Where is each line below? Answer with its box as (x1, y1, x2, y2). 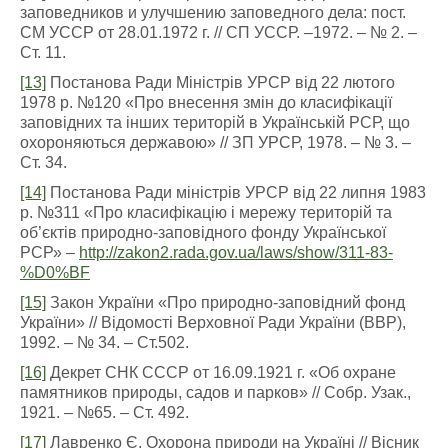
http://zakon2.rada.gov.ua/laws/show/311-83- (79, 244, 393, 261)
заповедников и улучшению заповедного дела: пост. (20, 4, 406, 21)
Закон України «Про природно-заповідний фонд (46, 294, 405, 311)
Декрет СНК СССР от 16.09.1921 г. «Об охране (46, 364, 396, 381)
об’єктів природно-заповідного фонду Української (20, 224, 386, 241)
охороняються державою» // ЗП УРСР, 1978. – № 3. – (20, 134, 411, 151)
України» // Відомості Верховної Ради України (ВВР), (20, 314, 406, 331)
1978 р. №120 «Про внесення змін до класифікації (20, 94, 392, 111)
